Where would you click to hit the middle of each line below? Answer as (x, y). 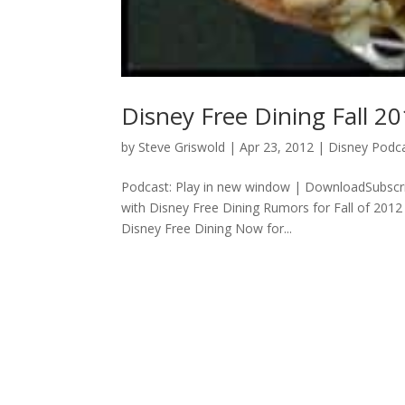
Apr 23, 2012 (277, 146)
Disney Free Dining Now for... (207, 228)
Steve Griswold (182, 146)
